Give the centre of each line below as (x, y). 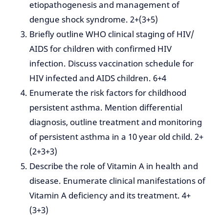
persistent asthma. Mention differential (106, 108)
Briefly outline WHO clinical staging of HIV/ (112, 34)
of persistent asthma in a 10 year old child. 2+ (116, 137)
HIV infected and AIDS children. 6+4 (98, 78)
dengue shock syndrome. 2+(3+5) (94, 20)
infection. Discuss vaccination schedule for (111, 64)
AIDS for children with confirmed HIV (100, 49)
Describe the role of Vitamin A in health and (114, 166)
